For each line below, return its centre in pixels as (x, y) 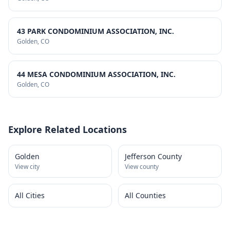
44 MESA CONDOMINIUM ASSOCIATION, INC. (96, 74)
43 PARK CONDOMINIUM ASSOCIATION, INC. (95, 31)
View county (142, 167)
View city (27, 167)
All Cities (30, 195)
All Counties (145, 195)
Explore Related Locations (68, 129)
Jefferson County (153, 156)
